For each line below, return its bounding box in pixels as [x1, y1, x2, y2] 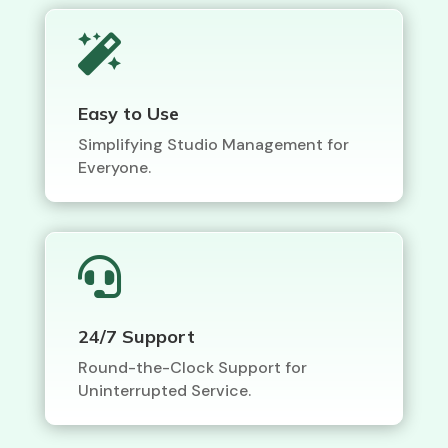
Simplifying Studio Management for [77, 133, 349, 155]
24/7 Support [77, 324, 195, 348]
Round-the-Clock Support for [77, 356, 307, 378]
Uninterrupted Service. [77, 379, 251, 401]
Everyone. [77, 156, 151, 178]
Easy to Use [77, 101, 179, 125]
